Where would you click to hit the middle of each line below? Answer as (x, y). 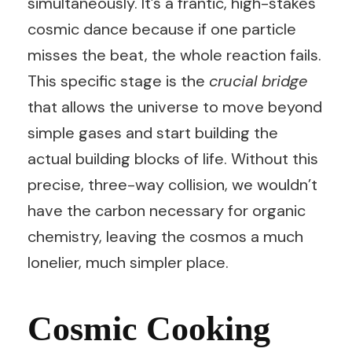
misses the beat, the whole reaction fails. (174, 55)
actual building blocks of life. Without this (173, 159)
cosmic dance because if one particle (162, 29)
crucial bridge (258, 81)
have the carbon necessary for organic (167, 211)
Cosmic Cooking (149, 329)
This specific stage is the (118, 81)
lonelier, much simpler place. (128, 262)
